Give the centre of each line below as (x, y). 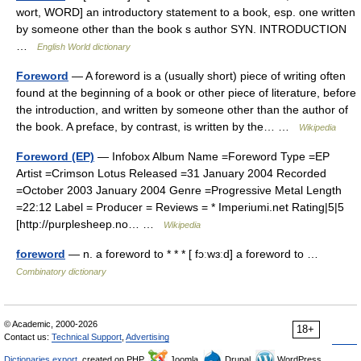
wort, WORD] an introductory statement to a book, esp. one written (186, 12)
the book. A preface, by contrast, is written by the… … (158, 127)
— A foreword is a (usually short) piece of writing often (207, 76)
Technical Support (87, 337)
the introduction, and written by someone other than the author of (182, 110)
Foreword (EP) (55, 156)
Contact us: (28, 337)
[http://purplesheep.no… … (90, 224)
